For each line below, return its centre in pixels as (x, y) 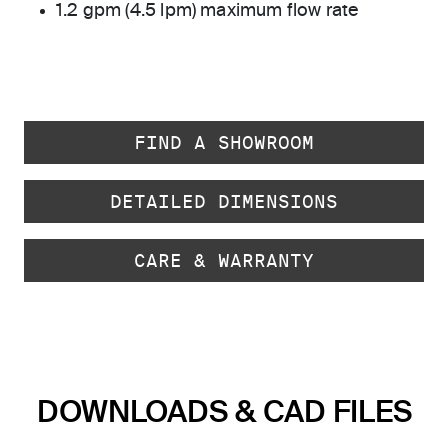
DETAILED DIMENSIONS (224, 201)
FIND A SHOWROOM (224, 142)
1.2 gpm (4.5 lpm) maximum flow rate (207, 11)
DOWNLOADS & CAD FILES (224, 413)
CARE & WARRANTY (224, 260)
